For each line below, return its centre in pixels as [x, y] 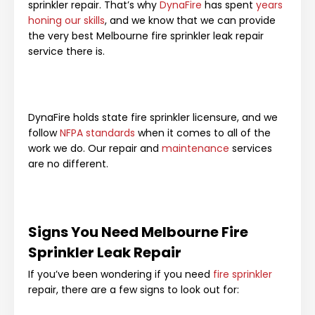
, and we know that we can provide [190, 20]
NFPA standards [97, 133]
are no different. [70, 163]
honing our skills [66, 20]
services [251, 148]
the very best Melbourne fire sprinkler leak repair [146, 36]
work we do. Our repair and [95, 148]
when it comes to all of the [203, 133]
